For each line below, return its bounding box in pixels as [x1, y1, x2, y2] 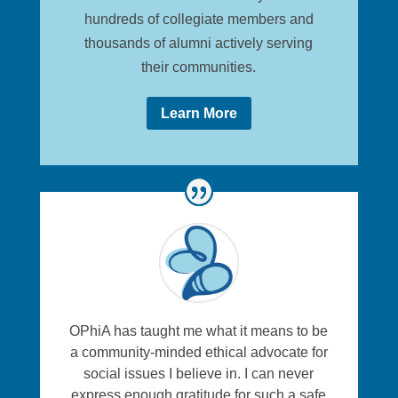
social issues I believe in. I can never [84, 366, 314, 382]
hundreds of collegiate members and [84, 12, 314, 27]
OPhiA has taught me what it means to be [69, 323, 329, 339]
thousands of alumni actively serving [84, 36, 314, 51]
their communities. [141, 60, 257, 75]
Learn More [160, 105, 237, 121]
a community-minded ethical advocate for [69, 345, 328, 361]
